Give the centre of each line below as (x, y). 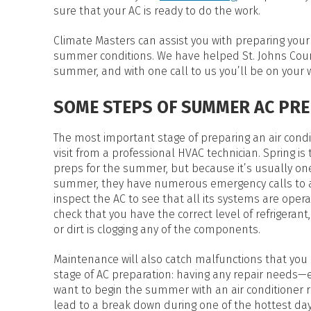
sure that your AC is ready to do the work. (157, 10)
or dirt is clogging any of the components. (157, 230)
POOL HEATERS (199, 18)
